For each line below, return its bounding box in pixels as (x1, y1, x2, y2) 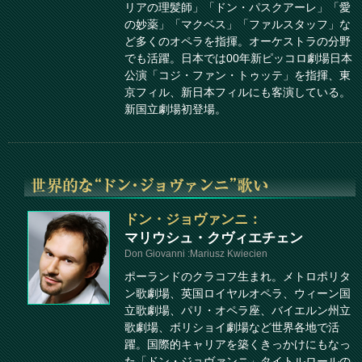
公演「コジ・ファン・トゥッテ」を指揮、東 (124, 69, 351, 82)
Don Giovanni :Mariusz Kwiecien (124, 248, 267, 259)
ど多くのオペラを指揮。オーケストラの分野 (124, 35, 351, 48)
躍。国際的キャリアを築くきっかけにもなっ (124, 338, 351, 351)
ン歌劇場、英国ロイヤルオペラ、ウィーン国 (124, 287, 351, 300)
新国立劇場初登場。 (124, 103, 226, 116)
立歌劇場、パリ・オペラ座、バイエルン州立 (124, 304, 351, 317)
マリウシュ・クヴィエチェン (124, 229, 303, 246)
